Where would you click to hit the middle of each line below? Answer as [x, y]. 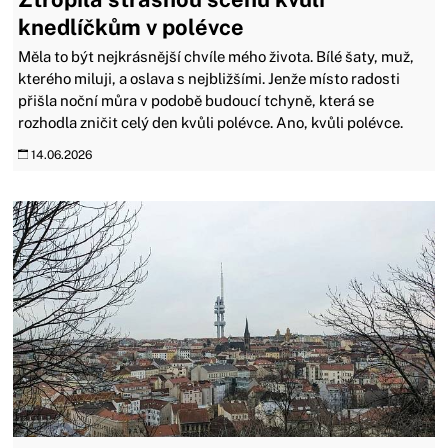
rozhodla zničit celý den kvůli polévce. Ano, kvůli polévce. [211, 122]
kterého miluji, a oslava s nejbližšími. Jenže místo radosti [209, 78]
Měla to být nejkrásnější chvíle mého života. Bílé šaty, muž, [216, 56]
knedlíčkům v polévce [131, 26]
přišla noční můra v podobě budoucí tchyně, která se [196, 100]
